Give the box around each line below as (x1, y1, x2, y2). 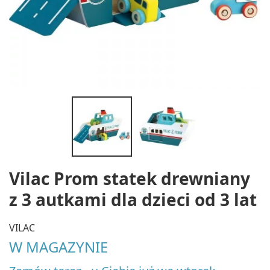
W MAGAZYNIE (9, 236, 108, 257)
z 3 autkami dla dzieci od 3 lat (9, 188, 257, 211)
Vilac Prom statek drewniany (9, 167, 250, 190)
